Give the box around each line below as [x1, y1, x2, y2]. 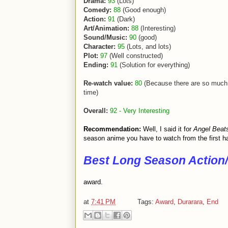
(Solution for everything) [118, 61, 190, 69]
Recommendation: [83, 125, 141, 133]
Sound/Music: [83, 34, 127, 41]
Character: [83, 43, 116, 50]
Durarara [178, 197, 203, 206]
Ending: [83, 61, 108, 69]
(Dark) [115, 15, 135, 23]
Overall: [83, 107, 108, 115]
